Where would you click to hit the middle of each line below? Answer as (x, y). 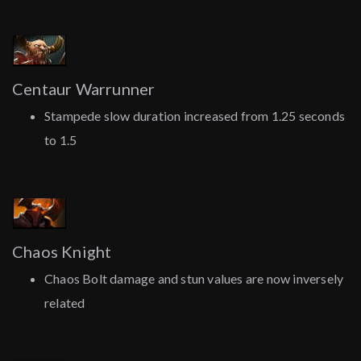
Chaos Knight (62, 252)
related (65, 303)
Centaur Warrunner (84, 89)
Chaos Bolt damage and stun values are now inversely (194, 279)
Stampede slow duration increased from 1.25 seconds (195, 116)
